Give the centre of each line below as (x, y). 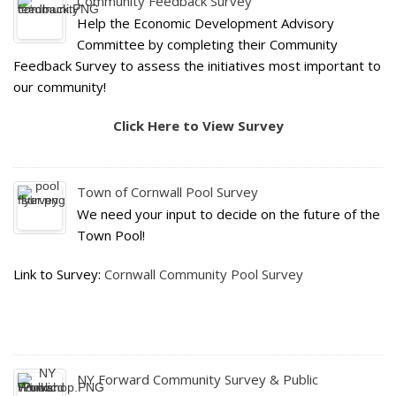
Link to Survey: (59, 274)
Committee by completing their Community (207, 44)
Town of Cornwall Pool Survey (168, 192)
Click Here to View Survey (198, 126)
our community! (60, 87)
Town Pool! (111, 235)
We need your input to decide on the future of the (228, 214)
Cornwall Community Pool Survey (204, 274)
